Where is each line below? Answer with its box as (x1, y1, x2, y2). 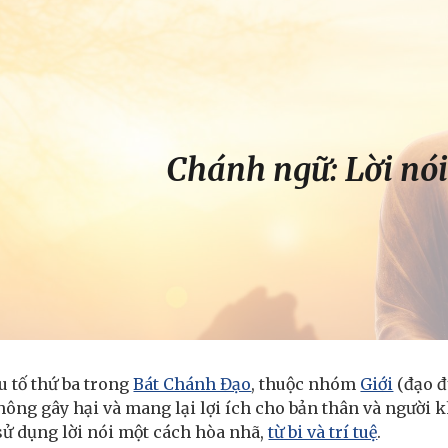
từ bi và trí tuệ (268, 422, 378, 442)
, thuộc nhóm (251, 374, 361, 394)
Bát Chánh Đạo (133, 374, 252, 394)
